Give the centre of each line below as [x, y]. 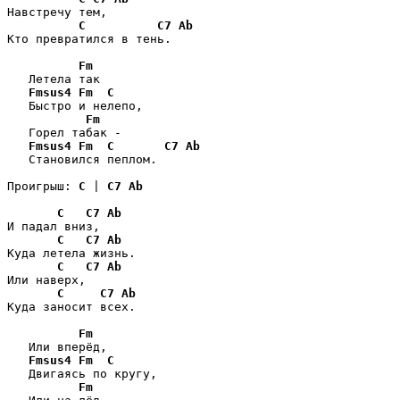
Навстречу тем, [57, 12]
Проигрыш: [43, 186]
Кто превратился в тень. [89, 38]
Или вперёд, [57, 346]
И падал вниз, [54, 226]
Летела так [54, 79]
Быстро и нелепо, [75, 105]
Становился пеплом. [82, 159]
